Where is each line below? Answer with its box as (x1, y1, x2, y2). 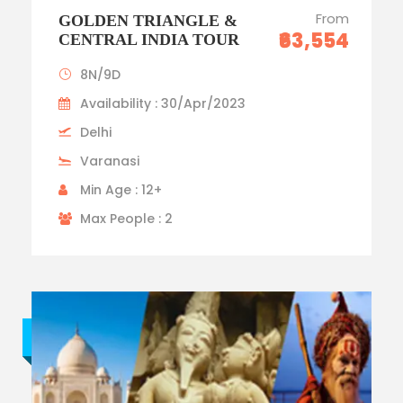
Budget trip (49, 327, 125, 346)
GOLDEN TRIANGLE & (58, 11, 237, 30)
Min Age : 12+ (80, 180, 162, 199)
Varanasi (80, 151, 139, 170)
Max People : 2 (80, 209, 173, 228)
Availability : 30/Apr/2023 (80, 94, 246, 112)
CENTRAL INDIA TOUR (58, 30, 239, 49)
